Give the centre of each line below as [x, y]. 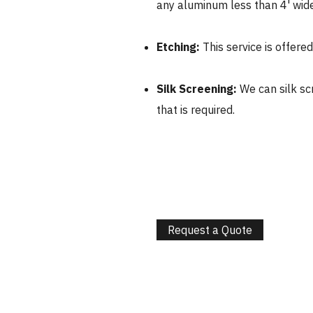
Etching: [180, 47]
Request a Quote [210, 230]
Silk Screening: [197, 89]
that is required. [196, 110]
